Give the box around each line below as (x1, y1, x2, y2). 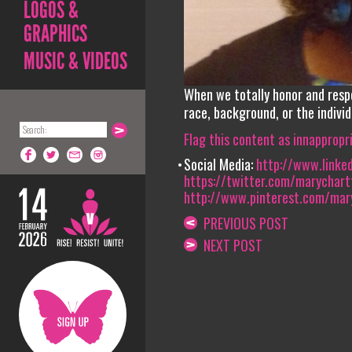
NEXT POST (196, 234, 262, 255)
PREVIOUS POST (196, 212, 288, 233)
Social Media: (183, 154, 256, 174)
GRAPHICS (24, 20, 87, 48)
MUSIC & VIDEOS (24, 47, 127, 75)
